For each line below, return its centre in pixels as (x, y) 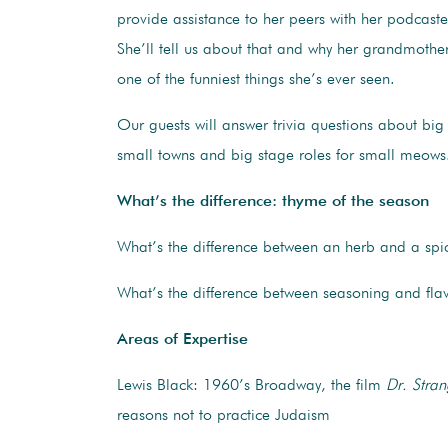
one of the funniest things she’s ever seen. (256, 79)
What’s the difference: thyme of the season (273, 201)
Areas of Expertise (182, 339)
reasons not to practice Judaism (223, 415)
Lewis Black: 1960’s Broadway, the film (251, 385)
